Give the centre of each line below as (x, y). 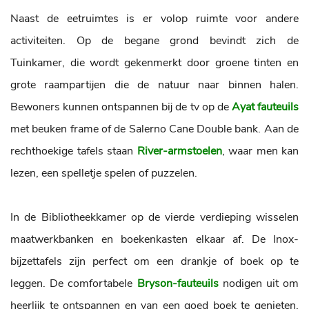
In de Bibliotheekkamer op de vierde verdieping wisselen (154, 217)
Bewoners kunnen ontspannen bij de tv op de (121, 107)
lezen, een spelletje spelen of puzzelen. (104, 173)
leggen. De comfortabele (74, 283)
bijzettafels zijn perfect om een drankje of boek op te (154, 261)
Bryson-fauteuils (178, 283)
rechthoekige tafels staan (74, 151)
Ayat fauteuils (265, 107)
